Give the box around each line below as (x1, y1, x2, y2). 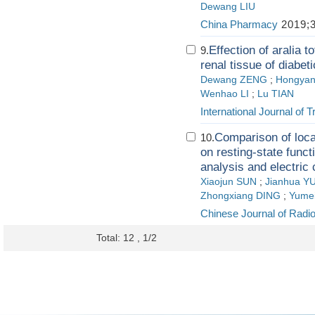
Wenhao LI (200, 89, 249, 99)
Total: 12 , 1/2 (96, 232, 157, 243)
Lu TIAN (257, 89, 294, 99)
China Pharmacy (200, 18, 278, 30)
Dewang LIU (200, 1, 255, 12)
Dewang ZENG (200, 75, 267, 85)
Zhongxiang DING (200, 191, 281, 201)
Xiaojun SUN (200, 176, 257, 187)
